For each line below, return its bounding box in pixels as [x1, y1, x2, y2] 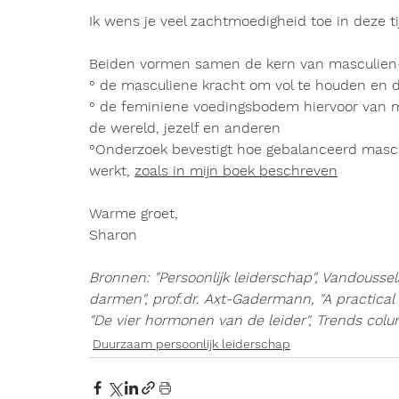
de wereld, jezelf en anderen [89, 119, 281, 136]
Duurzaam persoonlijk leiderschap [93, 337, 290, 351]
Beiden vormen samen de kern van [89, 55, 329, 72]
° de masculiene [89, 77, 202, 94]
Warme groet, [89, 205, 178, 222]
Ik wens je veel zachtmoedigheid [89, 12, 306, 29]
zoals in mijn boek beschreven [134, 162, 338, 179]
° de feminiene [89, 98, 193, 115]
